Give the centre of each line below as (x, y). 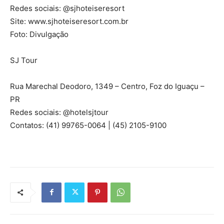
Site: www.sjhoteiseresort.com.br (69, 21)
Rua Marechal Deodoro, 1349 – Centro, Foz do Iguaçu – (107, 86)
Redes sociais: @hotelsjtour (59, 112)
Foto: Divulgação (39, 34)
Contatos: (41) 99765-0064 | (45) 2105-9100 (88, 125)
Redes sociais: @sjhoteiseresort (67, 8)
